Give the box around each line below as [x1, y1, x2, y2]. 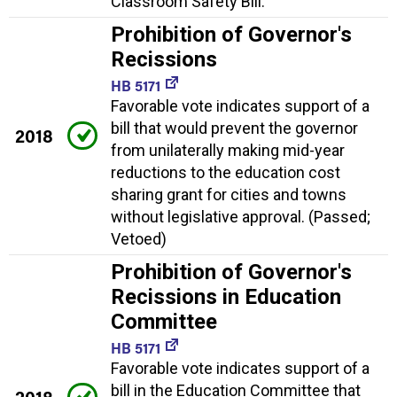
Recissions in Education [111, 284, 341, 309]
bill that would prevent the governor [111, 118, 358, 137]
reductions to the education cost [111, 162, 340, 182]
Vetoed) [111, 229, 167, 248]
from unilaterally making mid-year [111, 140, 345, 160]
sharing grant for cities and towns [111, 184, 346, 204]
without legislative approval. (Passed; [111, 206, 370, 226]
